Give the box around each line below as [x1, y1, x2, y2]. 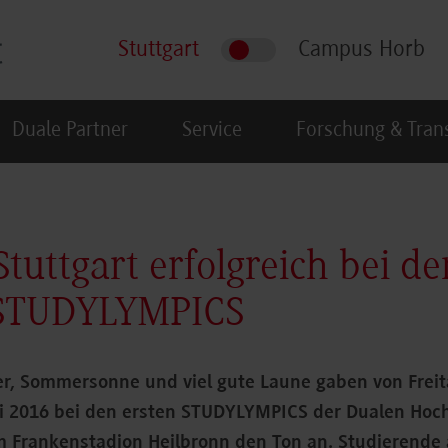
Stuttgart [118, 37, 199, 62]
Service [182, 119, 242, 142]
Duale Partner [12, 119, 128, 142]
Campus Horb [298, 37, 425, 62]
